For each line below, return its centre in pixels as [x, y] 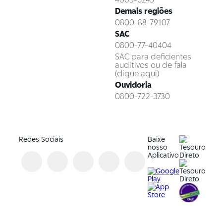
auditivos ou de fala [151, 65]
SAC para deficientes [153, 57]
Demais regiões [144, 11]
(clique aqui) [137, 74]
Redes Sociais [41, 139]
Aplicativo [163, 155]
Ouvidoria [133, 85]
